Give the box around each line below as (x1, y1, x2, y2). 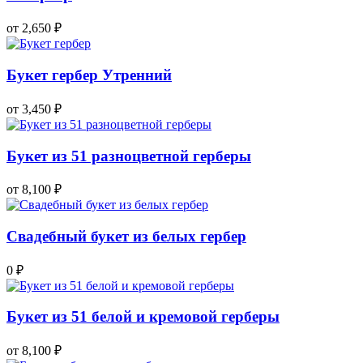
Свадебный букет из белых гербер (6, 228, 246, 246)
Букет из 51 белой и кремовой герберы (6, 308, 280, 326)
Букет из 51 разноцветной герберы (6, 147, 251, 164)
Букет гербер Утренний (6, 66, 172, 84)
